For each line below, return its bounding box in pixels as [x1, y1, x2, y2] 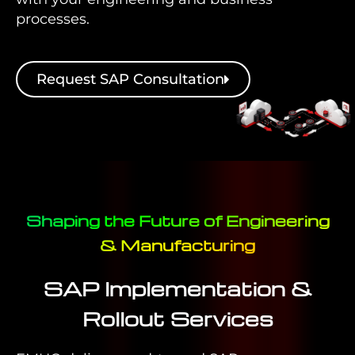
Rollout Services [82, 305, 273, 331]
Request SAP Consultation [36, 71, 224, 88]
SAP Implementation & [43, 275, 312, 301]
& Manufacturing [100, 235, 255, 255]
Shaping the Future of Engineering [25, 210, 330, 231]
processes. [16, 10, 90, 28]
